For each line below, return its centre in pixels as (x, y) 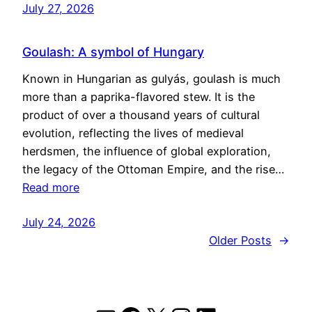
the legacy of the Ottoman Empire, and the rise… (153, 169)
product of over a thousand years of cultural (141, 115)
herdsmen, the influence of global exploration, (147, 151)
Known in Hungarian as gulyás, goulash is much (151, 78)
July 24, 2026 (59, 222)
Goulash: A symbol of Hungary (113, 52)
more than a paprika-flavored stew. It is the (139, 96)
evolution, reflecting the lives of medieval (133, 133)
